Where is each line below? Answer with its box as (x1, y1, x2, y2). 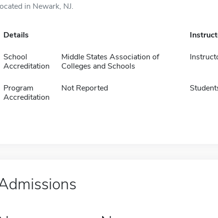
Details (3, 30, 29, 40)
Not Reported (61, 83, 108, 93)
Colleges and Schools (61, 61, 135, 72)
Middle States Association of (61, 52, 159, 62)
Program (3, 83, 34, 93)
